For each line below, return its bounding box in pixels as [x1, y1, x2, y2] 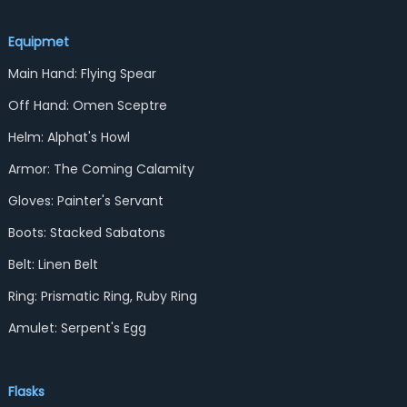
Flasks [7, 382, 45, 401]
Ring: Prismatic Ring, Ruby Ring [7, 287, 197, 305]
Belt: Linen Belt [7, 255, 98, 273]
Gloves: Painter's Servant [7, 192, 164, 210]
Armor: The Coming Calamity [7, 160, 194, 178]
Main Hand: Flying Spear [7, 65, 156, 83]
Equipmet [7, 33, 69, 51]
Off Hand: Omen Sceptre [7, 96, 167, 114]
